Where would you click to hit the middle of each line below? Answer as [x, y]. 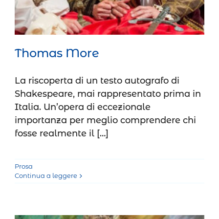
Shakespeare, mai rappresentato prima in [108, 94]
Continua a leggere [46, 176]
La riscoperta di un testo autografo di [97, 81]
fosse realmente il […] [62, 134]
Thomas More [57, 53]
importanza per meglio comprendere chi [105, 120]
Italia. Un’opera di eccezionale [83, 107]
